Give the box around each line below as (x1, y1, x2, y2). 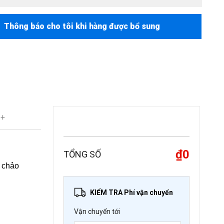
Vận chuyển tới (74, 207, 120, 215)
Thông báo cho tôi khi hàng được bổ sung (4, 21, 160, 31)
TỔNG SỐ (63, 149, 101, 159)
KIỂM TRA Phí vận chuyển (90, 188, 173, 196)
